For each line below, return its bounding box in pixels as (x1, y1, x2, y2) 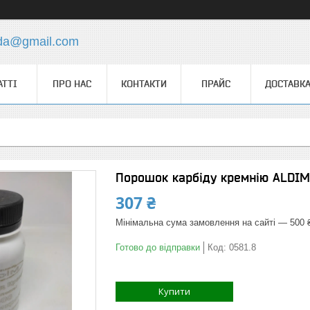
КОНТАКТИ (121, 78, 167, 89)
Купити (158, 285, 190, 298)
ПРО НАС (53, 78, 91, 89)
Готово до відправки (116, 242, 200, 253)
